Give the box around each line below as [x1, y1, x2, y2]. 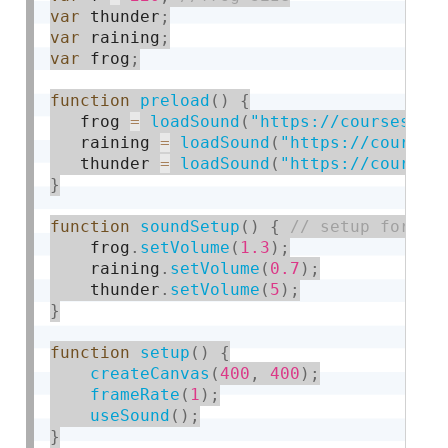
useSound [90, 405, 171, 425]
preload [140, 90, 211, 110]
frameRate [90, 384, 181, 404]
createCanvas [90, 363, 211, 383]
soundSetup [140, 216, 241, 236]
